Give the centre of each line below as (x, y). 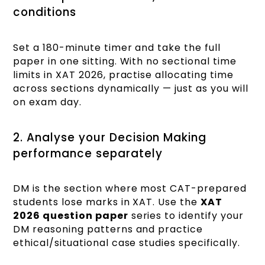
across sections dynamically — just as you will (131, 88)
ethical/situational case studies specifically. (127, 243)
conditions (45, 12)
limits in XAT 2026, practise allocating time (123, 75)
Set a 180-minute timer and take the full (117, 47)
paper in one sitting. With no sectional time (125, 61)
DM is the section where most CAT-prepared (130, 189)
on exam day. (47, 102)
